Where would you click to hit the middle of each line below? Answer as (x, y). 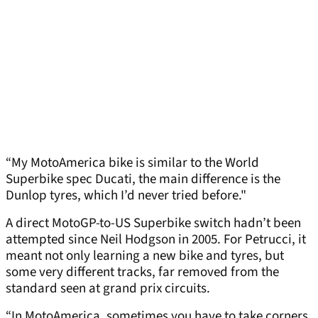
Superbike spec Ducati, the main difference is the (143, 180)
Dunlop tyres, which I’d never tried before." (126, 196)
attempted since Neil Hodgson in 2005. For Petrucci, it (156, 240)
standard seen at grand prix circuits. (108, 289)
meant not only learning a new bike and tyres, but (145, 256)
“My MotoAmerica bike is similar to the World (132, 163)
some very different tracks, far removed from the (142, 273)
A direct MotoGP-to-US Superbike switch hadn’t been (153, 224)
